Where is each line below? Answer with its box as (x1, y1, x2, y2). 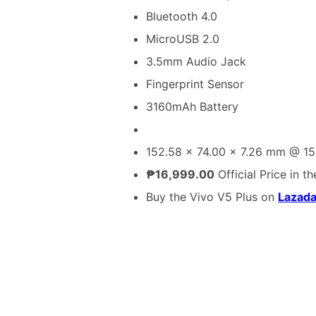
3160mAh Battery (146, 99, 238, 114)
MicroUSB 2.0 (146, 31, 219, 46)
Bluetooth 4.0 (146, 8, 217, 23)
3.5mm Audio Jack (146, 54, 246, 68)
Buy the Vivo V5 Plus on (146, 189, 278, 204)
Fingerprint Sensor (146, 76, 244, 91)
